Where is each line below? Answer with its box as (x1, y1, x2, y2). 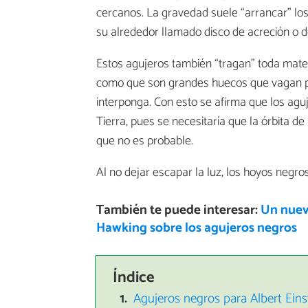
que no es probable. (96, 131, 193, 152)
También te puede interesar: (96, 199, 261, 221)
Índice (112, 264, 155, 290)
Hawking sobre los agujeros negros (96, 217, 297, 239)
